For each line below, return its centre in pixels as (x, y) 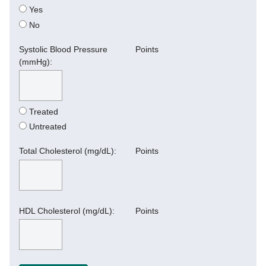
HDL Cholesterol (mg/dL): (67, 210)
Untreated (47, 127)
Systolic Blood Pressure (63, 49)
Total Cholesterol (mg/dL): (68, 151)
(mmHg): (36, 61)
